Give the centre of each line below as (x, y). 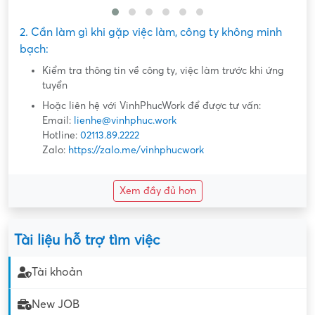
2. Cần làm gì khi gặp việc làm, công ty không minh (151, 32)
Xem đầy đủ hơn (157, 191)
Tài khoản (57, 272)
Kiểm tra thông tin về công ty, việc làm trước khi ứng (163, 70)
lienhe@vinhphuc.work (125, 120)
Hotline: (61, 135)
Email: (58, 120)
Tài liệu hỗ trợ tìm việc (87, 240)
